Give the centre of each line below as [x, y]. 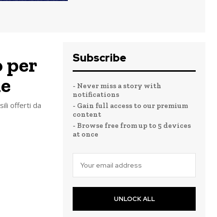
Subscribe [100, 58]
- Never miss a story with [117, 86]
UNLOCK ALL [134, 199]
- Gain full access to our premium [130, 106]
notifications [96, 94]
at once [85, 134]
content [87, 114]
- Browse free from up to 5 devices [132, 125]
